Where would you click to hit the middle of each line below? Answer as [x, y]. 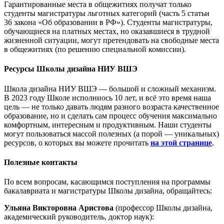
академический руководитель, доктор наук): [79, 217]
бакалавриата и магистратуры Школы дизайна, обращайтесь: [108, 191]
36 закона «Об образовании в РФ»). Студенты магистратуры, [108, 22]
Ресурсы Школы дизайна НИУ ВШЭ [71, 69]
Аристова [97, 208]
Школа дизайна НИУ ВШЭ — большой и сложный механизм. [110, 88]
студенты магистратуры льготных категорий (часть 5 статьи [107, 13]
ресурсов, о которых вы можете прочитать [77, 142]
